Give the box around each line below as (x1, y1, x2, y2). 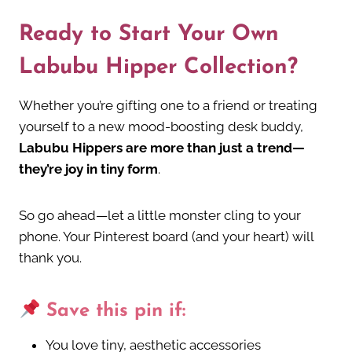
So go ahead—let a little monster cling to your (19, 207, 301, 224)
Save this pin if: (40, 302, 186, 321)
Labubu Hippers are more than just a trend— (19, 140, 305, 156)
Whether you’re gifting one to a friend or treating (19, 97, 317, 114)
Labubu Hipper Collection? (19, 57, 298, 79)
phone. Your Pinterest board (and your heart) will (19, 229, 313, 245)
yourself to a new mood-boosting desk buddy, (19, 119, 303, 135)
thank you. (19, 250, 82, 266)
